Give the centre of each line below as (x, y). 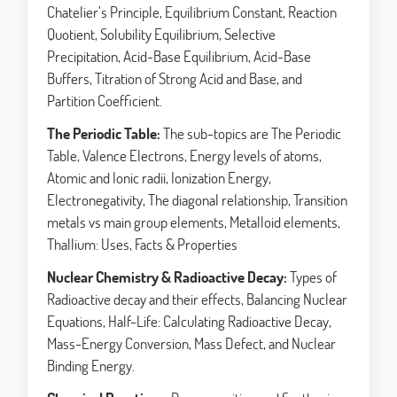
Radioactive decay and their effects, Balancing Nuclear (197, 300)
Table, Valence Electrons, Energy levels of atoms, (184, 156)
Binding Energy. (91, 366)
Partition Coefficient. (105, 101)
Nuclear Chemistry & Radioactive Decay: (168, 277)
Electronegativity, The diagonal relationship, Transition (197, 200)
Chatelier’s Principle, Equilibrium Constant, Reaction (192, 12)
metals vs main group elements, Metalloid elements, (194, 222)
